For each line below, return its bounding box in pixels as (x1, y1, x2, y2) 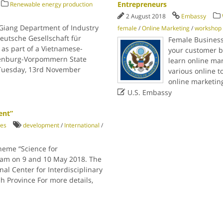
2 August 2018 (126, 12, 168, 20)
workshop (195, 24, 222, 32)
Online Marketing (142, 24, 190, 32)
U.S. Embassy (125, 88, 172, 97)
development (22, 121, 59, 129)
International (64, 121, 100, 129)
